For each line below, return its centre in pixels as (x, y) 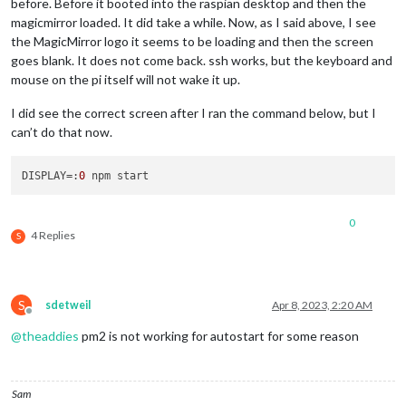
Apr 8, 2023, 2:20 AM (322, 304)
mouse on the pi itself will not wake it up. (126, 80)
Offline (45, 317)
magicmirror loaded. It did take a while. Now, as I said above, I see (193, 23)
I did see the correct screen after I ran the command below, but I (193, 113)
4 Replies (53, 235)
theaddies (50, 335)
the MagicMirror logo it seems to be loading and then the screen (192, 42)
